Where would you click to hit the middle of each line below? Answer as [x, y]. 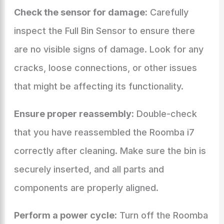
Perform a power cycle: [65, 215]
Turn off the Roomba [162, 215]
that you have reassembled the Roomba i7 [104, 132]
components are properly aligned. [86, 188]
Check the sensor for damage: [80, 12]
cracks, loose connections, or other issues [105, 68]
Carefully [168, 12]
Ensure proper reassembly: [74, 114]
